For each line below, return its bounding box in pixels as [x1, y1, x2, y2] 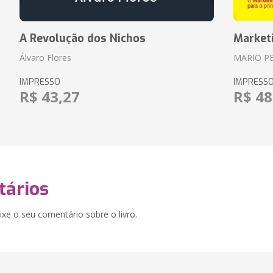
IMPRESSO [19, 76, 60, 88]
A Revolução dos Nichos [19, 31, 146, 46]
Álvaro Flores [19, 52, 71, 63]
